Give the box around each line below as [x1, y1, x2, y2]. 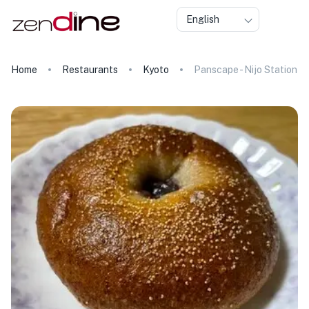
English [186, 14, 219, 25]
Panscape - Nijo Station [194, 64, 297, 75]
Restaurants [62, 64, 118, 75]
